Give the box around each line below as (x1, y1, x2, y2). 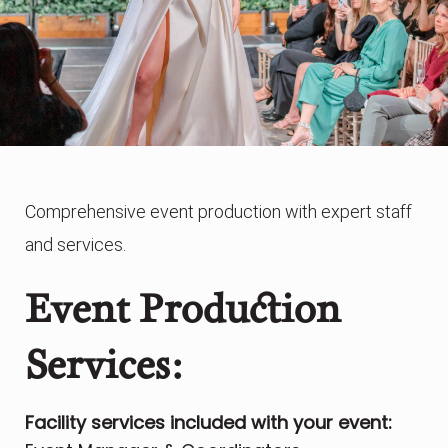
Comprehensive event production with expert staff (25, 201, 412, 223)
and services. (25, 234, 126, 256)
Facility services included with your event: (25, 410, 392, 436)
